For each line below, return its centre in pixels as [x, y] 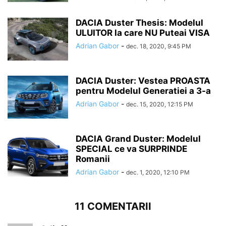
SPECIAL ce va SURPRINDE [131, 149]
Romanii [93, 159]
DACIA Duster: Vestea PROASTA [143, 81]
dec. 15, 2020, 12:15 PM [160, 104]
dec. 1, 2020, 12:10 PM [158, 173]
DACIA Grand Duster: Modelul [138, 139]
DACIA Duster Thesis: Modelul [139, 23]
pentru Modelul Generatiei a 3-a [143, 91]
